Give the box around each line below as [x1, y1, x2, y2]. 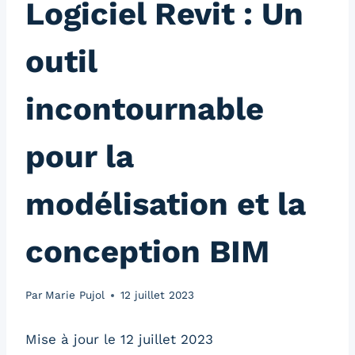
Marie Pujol [45, 288, 105, 302]
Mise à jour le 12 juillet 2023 [25, 331, 213, 348]
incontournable [25, 90, 264, 128]
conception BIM [25, 233, 269, 271]
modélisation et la [25, 185, 306, 223]
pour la [25, 138, 134, 176]
